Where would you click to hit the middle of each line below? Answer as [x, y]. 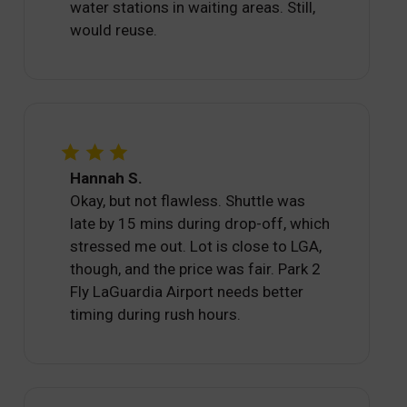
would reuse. [114, 30]
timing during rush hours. [156, 315]
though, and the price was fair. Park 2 [196, 269]
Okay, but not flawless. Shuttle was [188, 201]
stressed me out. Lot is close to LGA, [196, 247]
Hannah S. [107, 179]
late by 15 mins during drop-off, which [200, 224]
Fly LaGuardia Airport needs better [187, 292]
